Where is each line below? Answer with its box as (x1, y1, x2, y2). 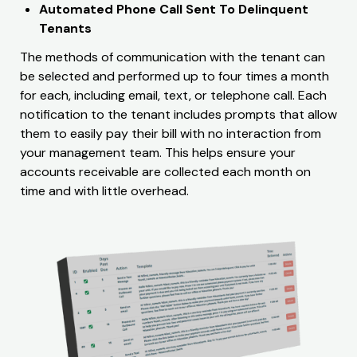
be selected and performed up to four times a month (20, 67, 329, 84)
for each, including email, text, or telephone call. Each (20, 86, 327, 104)
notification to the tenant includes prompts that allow (20, 105, 337, 123)
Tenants (39, 19, 92, 37)
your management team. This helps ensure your (20, 143, 296, 161)
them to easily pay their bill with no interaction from (20, 124, 321, 142)
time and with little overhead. (20, 182, 189, 199)
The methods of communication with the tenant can (20, 48, 325, 65)
